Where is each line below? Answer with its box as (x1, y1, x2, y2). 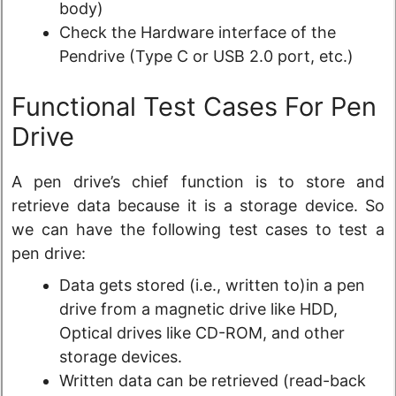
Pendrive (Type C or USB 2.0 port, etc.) (59, 47, 354, 66)
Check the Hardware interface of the (59, 23, 336, 42)
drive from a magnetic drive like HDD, (59, 300, 338, 319)
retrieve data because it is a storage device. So (11, 196, 385, 216)
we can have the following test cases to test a (11, 220, 385, 240)
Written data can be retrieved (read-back (59, 371, 366, 391)
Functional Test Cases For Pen (11, 91, 377, 123)
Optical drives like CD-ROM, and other (59, 324, 345, 343)
